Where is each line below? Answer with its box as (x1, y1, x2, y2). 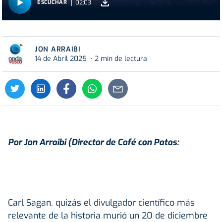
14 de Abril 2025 (35, 54, 87, 63)
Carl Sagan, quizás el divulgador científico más (8, 196, 195, 209)
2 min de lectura (95, 54, 147, 63)
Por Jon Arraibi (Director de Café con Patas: (8, 136, 179, 148)
